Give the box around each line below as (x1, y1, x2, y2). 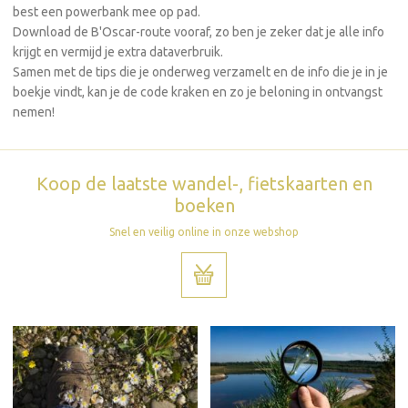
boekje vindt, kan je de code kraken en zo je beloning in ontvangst (13, 84, 382, 99)
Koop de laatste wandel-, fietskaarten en (36, 173, 372, 195)
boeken (173, 195, 235, 217)
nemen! (13, 104, 55, 119)
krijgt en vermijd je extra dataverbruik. (13, 44, 223, 59)
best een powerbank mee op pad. (13, 4, 200, 19)
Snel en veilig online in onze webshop (109, 226, 299, 239)
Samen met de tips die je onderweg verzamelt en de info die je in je (13, 64, 388, 79)
